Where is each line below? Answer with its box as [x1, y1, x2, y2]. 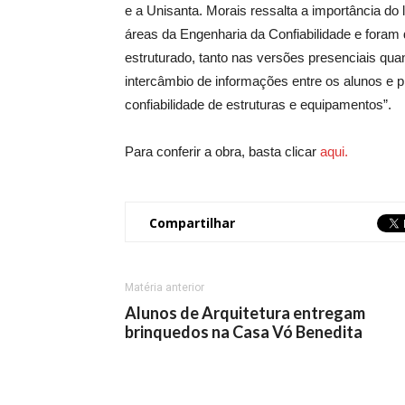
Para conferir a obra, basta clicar [125, 144, 320, 160]
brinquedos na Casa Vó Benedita [125, 322, 363, 342]
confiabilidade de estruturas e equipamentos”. [125, 97, 391, 113]
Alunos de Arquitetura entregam [125, 303, 365, 323]
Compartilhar [149, 214, 235, 231]
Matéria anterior [125, 281, 204, 294]
